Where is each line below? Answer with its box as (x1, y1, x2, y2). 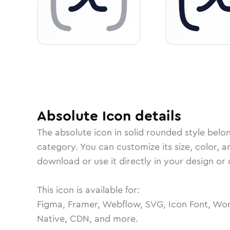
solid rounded (124, 126, 182, 139)
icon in (91, 126, 124, 139)
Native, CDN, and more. (37, 212, 138, 225)
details (131, 106, 181, 126)
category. (37, 140, 80, 154)
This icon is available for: (37, 183, 140, 197)
